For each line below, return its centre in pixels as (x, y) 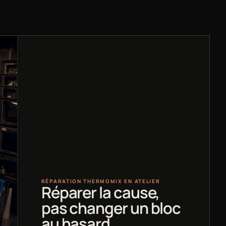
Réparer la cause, (100, 192)
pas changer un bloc (111, 208)
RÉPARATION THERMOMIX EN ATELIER (101, 181)
